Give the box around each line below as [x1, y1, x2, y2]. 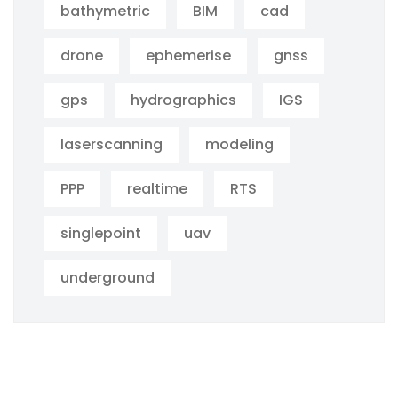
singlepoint [60, 223, 141, 244]
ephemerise [146, 45, 231, 67]
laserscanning [60, 134, 163, 155]
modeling [205, 134, 274, 155]
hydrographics [131, 90, 236, 111]
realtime [127, 179, 187, 200]
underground [60, 267, 155, 289]
